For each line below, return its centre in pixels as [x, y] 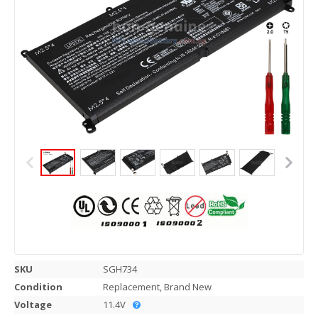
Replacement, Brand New [157, 287]
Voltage [33, 305]
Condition [38, 287]
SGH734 [120, 269]
